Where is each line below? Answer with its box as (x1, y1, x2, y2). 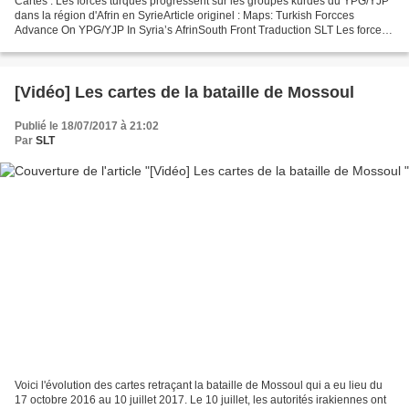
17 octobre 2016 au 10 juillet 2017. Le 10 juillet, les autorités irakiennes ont (15, 393, 386, 406)
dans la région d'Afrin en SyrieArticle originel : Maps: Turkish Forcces (15, 9, 354, 23)
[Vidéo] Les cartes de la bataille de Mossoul (15, 83, 354, 102)
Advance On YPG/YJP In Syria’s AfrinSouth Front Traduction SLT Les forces (15, 24, 387, 37)
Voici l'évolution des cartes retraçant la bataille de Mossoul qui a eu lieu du (15, 378, 383, 392)
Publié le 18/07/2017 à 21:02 (15, 120, 159, 133)
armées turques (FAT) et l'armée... (15, 38, 180, 52)
